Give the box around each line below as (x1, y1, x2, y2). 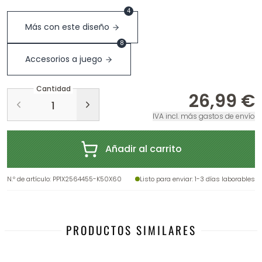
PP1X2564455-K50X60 (53, 174, 122, 184)
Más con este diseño (25, 21, 109, 33)
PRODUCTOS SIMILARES (65, 222, 196, 239)
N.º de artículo (7, 174, 50, 184)
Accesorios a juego (25, 53, 102, 65)
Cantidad (36, 84, 71, 94)
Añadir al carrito (105, 142, 182, 156)
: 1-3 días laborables (192, 174, 255, 184)
